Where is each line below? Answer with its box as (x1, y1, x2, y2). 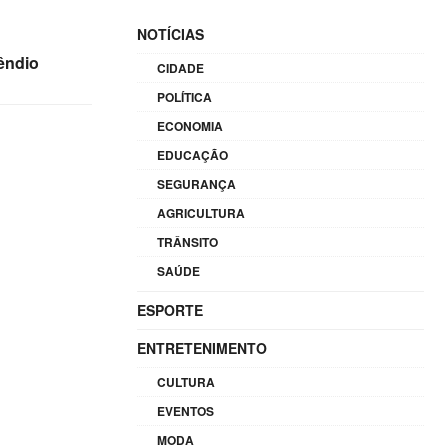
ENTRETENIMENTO (137, 338, 268, 358)
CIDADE (157, 59, 205, 77)
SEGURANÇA (157, 175, 237, 193)
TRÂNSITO (157, 233, 219, 251)
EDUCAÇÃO (157, 146, 229, 164)
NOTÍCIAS (137, 24, 205, 44)
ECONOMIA (157, 117, 224, 135)
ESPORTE (137, 300, 204, 320)
